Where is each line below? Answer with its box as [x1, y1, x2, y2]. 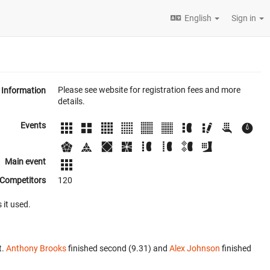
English [184, 13, 212, 23]
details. [58, 96, 85, 106]
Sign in [231, 13, 258, 23]
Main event [5, 157, 46, 167]
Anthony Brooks [6, 243, 66, 253]
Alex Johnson [169, 243, 220, 253]
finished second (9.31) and [66, 243, 169, 253]
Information [1, 86, 46, 95]
